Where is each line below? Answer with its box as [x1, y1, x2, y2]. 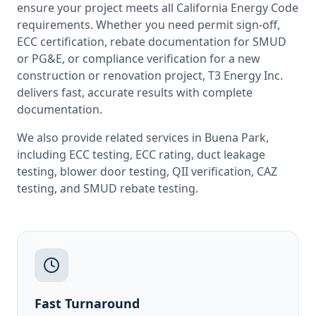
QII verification [172, 164, 251, 179]
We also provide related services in [17, 130, 205, 145]
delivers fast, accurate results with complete [17, 85, 253, 100]
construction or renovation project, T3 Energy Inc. [17, 68, 283, 83]
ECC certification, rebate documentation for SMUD [17, 34, 286, 49]
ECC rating [135, 147, 191, 162]
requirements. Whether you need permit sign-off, [17, 17, 280, 32]
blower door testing [60, 164, 166, 179]
